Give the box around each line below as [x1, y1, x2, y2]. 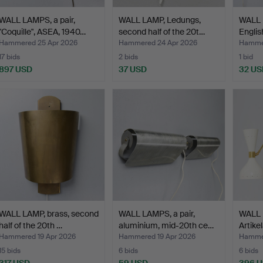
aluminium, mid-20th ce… [119, 220, 214, 231]
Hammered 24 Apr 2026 [119, 38, 198, 48]
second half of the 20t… [119, 26, 205, 37]
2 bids [119, 52, 139, 62]
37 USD [119, 63, 147, 75]
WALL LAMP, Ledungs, [119, 14, 201, 25]
